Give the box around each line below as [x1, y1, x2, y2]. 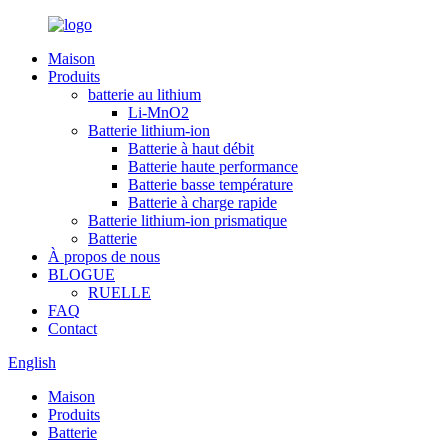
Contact [48, 320, 97, 337]
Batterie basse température [128, 176, 293, 193]
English [8, 354, 56, 371]
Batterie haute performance [128, 158, 298, 175]
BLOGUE [48, 266, 115, 283]
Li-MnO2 [128, 104, 189, 121]
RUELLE [88, 284, 151, 301]
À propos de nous [48, 248, 160, 265]
